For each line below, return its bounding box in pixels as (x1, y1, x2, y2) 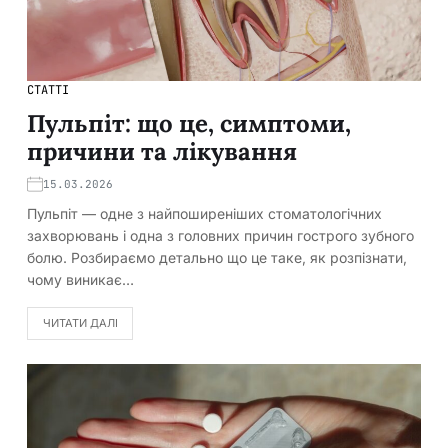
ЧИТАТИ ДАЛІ (42, 315, 118, 330)
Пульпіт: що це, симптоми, (27, 107, 351, 139)
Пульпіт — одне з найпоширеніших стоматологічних (27, 204, 382, 222)
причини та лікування (27, 135, 297, 167)
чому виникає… (27, 270, 134, 288)
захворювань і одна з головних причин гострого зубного (27, 226, 414, 244)
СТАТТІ (27, 81, 69, 98)
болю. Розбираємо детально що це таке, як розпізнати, (27, 248, 407, 266)
